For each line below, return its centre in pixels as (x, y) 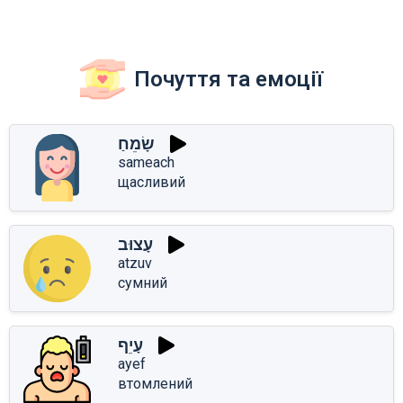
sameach (146, 162)
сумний (143, 282)
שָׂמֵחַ (136, 143)
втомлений (155, 383)
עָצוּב (135, 244)
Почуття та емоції (228, 79)
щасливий (152, 182)
